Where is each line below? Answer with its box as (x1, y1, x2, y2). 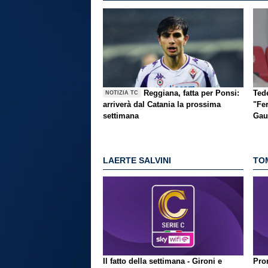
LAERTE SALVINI (103, 156, 171, 166)
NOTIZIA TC (105, 90, 139, 96)
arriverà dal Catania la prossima (103, 99, 221, 109)
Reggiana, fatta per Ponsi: (144, 88, 240, 98)
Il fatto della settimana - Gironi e (103, 256, 222, 266)
